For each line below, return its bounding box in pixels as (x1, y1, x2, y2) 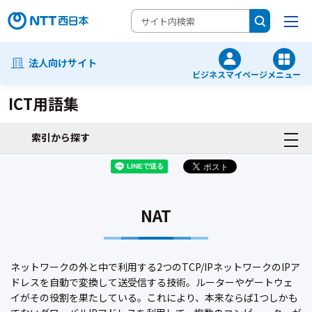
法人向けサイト (29, 56, 97, 70)
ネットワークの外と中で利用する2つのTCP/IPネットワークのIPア (10, 260, 300, 274)
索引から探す (31, 130, 90, 144)
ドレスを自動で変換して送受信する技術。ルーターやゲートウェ (10, 275, 293, 289)
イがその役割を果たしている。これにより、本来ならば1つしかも (10, 290, 298, 304)
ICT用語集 (8, 92, 79, 114)
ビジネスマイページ (192, 68, 267, 80)
